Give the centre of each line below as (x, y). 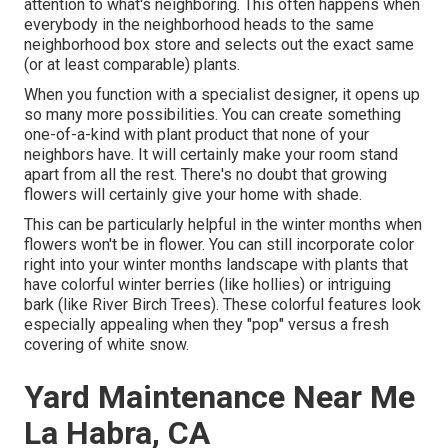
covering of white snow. (106, 345)
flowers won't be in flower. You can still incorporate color (219, 245)
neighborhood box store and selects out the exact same (219, 45)
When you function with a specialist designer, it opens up (222, 95)
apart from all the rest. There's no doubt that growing (205, 175)
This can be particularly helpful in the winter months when (223, 225)
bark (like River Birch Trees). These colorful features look (222, 305)
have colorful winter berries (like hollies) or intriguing (207, 285)
